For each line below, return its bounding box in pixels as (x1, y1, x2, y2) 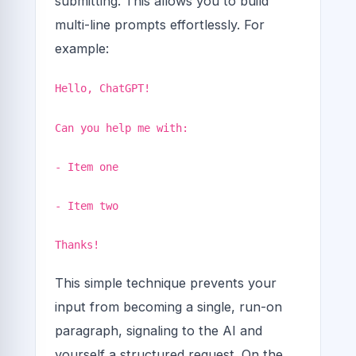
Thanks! (55, 238, 99, 252)
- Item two (55, 199, 118, 212)
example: (55, 41, 109, 57)
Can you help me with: (55, 121, 188, 134)
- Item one (55, 160, 118, 173)
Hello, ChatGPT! (55, 82, 150, 95)
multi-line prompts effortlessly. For (55, 17, 265, 33)
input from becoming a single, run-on (55, 299, 282, 315)
